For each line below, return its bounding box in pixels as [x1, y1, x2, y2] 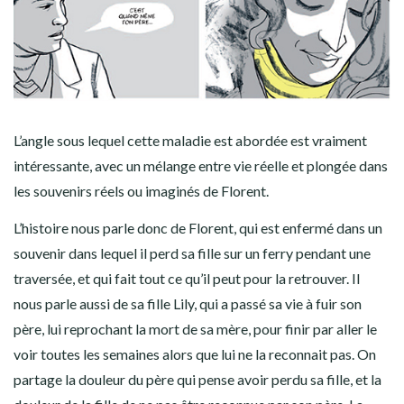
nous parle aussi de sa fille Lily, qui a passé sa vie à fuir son [14, 295, 362, 313]
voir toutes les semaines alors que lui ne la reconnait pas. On [14, 345, 376, 363]
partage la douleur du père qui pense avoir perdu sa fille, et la [14, 371, 381, 389]
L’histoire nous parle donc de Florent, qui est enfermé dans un [14, 219, 382, 237]
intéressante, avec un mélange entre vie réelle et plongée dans [14, 157, 388, 175]
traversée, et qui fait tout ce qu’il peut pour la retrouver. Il [14, 270, 360, 288]
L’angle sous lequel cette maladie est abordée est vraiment [14, 132, 367, 150]
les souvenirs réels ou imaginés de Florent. [14, 182, 269, 200]
